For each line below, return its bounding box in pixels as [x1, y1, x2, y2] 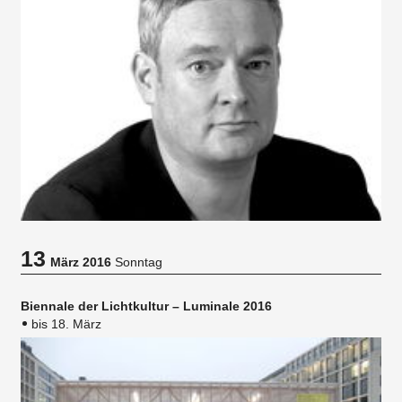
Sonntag [111, 254, 162, 269]
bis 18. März [31, 316, 101, 331]
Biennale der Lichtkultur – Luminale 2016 [21, 298, 272, 313]
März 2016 [50, 254, 111, 269]
